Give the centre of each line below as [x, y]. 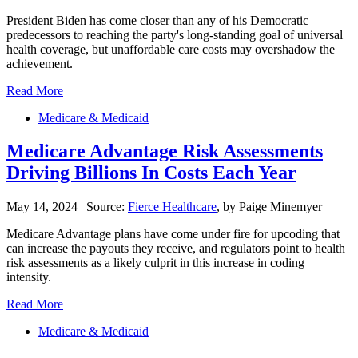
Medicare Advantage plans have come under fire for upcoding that [173, 234]
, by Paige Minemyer [269, 207]
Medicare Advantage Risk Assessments [165, 151]
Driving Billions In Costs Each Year [151, 173]
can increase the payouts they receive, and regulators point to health [176, 249]
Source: [107, 207]
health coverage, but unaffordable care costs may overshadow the [171, 49]
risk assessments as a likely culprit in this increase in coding [155, 263]
